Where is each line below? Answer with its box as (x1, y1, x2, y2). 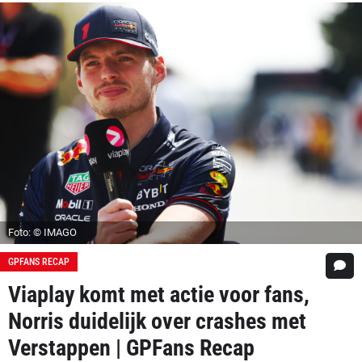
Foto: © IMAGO (8, 225, 77, 238)
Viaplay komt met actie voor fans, (8, 280, 309, 308)
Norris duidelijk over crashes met (8, 307, 306, 335)
